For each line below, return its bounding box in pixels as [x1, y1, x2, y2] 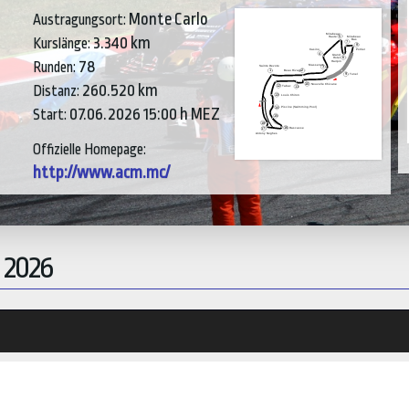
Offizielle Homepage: [33, 142, 146, 159]
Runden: [33, 58, 79, 76]
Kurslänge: [33, 35, 93, 52]
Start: [33, 106, 69, 123]
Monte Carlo [129, 9, 208, 28]
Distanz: [33, 82, 82, 100]
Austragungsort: [33, 11, 129, 28]
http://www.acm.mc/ [33, 163, 170, 183]
